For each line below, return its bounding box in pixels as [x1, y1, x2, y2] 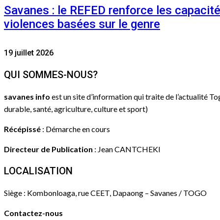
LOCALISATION [4, 165, 73, 177]
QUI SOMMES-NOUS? [4, 68, 98, 81]
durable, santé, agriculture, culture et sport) [4, 104, 148, 113]
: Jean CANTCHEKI [93, 144, 161, 154]
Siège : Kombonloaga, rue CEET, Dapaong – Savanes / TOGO [4, 188, 207, 197]
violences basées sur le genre [4, 17, 160, 31]
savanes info [4, 91, 50, 101]
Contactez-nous [4, 208, 63, 218]
